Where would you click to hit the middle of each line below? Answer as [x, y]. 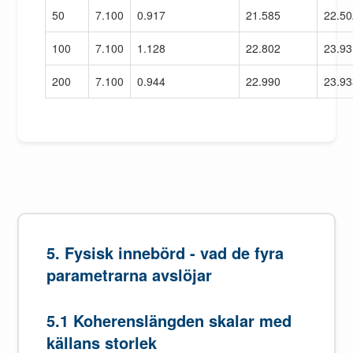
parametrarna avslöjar [130, 275]
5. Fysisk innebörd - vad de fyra [165, 253]
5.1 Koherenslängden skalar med [169, 321]
